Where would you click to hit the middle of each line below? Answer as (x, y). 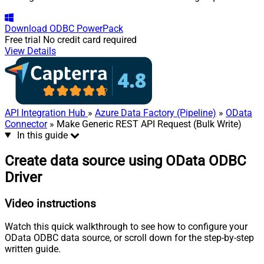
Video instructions (50, 204)
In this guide (42, 135)
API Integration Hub (46, 113)
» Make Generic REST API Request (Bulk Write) (144, 124)
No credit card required (90, 39)
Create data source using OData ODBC (126, 161)
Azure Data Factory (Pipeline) (156, 113)
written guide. (33, 249)
